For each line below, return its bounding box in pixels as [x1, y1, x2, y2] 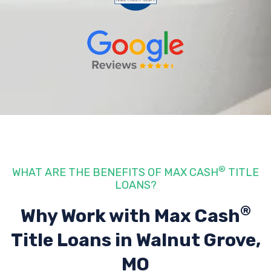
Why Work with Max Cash [20, 205, 240, 227]
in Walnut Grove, [114, 229, 261, 251]
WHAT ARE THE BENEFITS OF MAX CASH [12, 166, 218, 179]
